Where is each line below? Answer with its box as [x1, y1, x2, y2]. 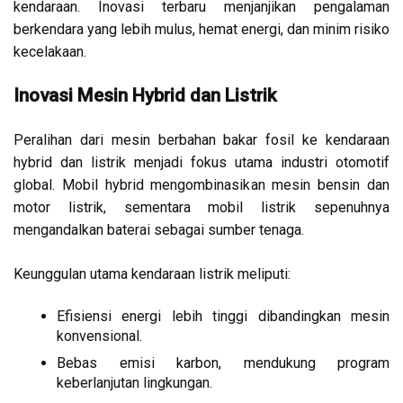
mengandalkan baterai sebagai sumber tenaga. [13, 221, 304, 239]
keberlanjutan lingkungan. [57, 374, 212, 392]
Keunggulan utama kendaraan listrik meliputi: [13, 265, 291, 283]
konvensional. [57, 327, 142, 345]
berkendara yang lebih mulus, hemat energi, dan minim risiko [13, 21, 390, 39]
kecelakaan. [13, 43, 86, 61]
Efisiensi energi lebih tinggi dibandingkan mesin [57, 308, 390, 326]
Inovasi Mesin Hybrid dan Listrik [13, 85, 277, 107]
